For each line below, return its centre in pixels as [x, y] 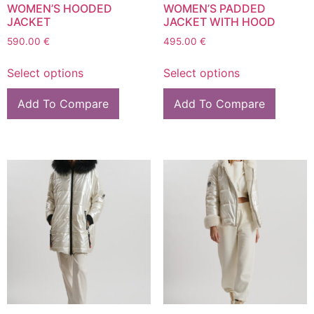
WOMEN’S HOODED [60, 9]
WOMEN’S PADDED [214, 9]
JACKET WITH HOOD [219, 22]
